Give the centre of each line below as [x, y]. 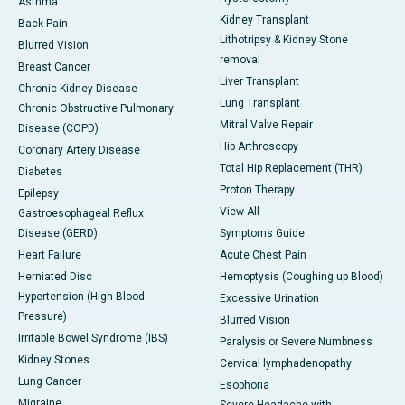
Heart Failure [50, 255]
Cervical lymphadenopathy [286, 364]
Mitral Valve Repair [266, 125]
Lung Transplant [260, 104]
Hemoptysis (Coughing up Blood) [301, 277]
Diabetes [40, 172]
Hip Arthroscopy [259, 147]
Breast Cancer [54, 67]
